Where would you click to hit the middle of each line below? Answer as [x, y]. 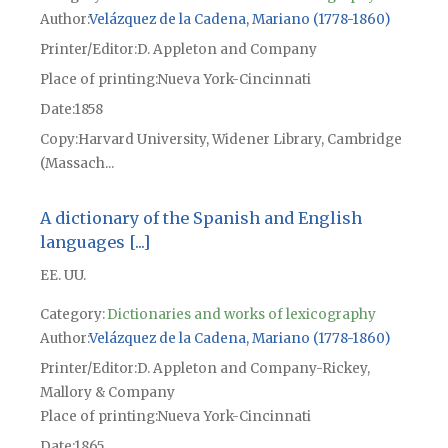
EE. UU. [62, 275]
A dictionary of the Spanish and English [200, 217]
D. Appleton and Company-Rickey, [253, 368]
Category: [72, 314]
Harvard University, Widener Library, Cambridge [239, 139]
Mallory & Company [107, 392]
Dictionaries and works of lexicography [241, 314]
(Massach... [76, 163]
